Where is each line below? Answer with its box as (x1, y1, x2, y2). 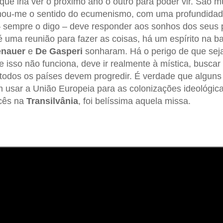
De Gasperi (35, 46, 83, 56)
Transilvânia (26, 96, 78, 106)
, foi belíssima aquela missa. (78, 96, 191, 106)
